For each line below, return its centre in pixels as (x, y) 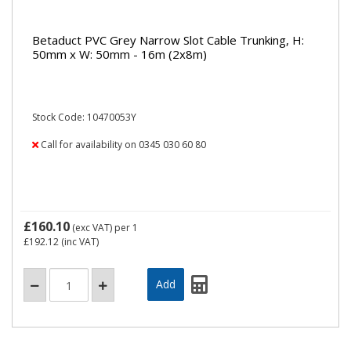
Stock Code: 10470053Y (84, 117)
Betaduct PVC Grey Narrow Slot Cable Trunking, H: (168, 40)
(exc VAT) (92, 228)
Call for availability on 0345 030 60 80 (122, 145)
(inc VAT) (79, 242)
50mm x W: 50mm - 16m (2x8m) (119, 54)
